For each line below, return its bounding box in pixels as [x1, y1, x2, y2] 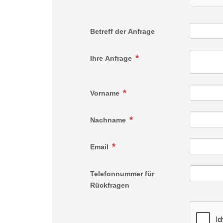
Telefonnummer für [90, 170, 155, 178]
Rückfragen [90, 181, 130, 190]
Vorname [90, 89, 122, 98]
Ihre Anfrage [90, 54, 134, 63]
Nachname [90, 116, 128, 124]
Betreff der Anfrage [90, 27, 155, 36]
